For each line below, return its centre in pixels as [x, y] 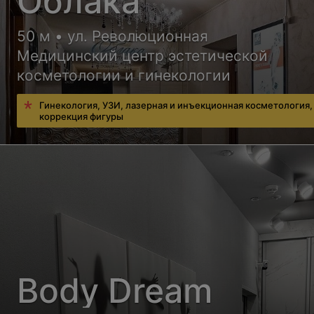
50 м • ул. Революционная [113, 36]
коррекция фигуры [82, 116]
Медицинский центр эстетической [143, 55]
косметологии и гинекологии [124, 75]
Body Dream [115, 290]
